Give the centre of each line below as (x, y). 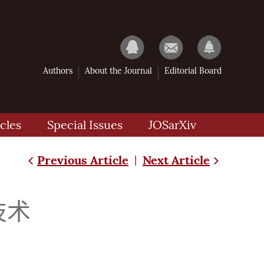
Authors (58, 71)
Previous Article (83, 160)
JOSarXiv (172, 125)
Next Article (176, 160)
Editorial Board (193, 71)
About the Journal (118, 71)
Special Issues (85, 125)
